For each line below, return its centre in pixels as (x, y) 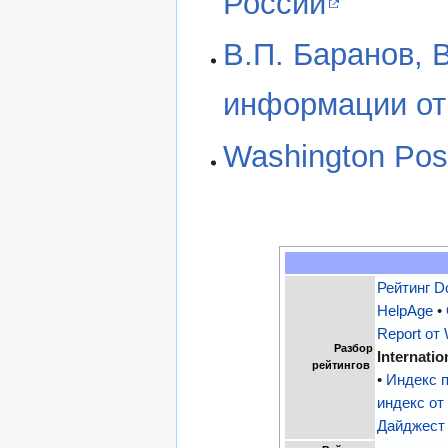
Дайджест (411, 425)
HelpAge (405, 310)
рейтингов (343, 364)
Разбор (354, 347)
